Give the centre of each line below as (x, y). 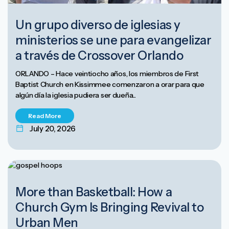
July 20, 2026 (53, 128)
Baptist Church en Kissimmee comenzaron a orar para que (110, 84)
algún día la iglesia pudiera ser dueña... (76, 95)
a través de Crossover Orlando (99, 55)
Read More (45, 116)
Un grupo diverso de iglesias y (98, 25)
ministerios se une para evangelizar (113, 40)
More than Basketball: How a (94, 192)
